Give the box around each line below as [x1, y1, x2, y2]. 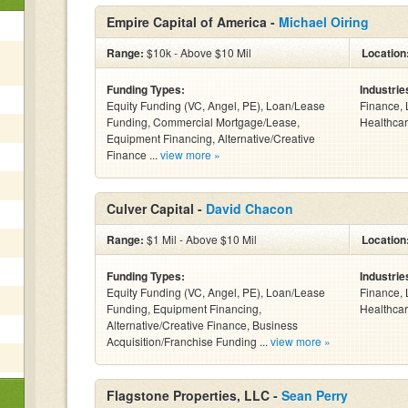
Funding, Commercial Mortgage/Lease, [107, 114, 300, 129]
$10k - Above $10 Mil [144, 45, 251, 60]
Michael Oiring [279, 13, 369, 31]
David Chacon [206, 199, 293, 218]
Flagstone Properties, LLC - [107, 386, 281, 404]
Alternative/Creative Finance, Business [107, 317, 298, 332]
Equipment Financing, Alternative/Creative [107, 130, 315, 146]
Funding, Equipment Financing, [107, 301, 261, 316]
